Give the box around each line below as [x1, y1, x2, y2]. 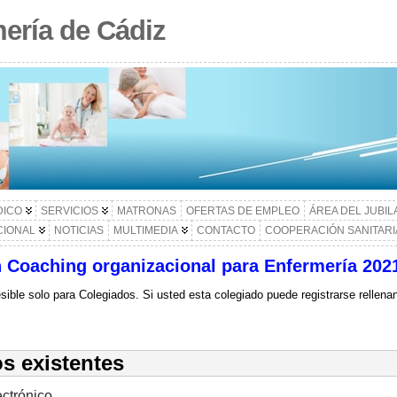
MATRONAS [116, 205, 176, 217]
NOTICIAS [53, 224, 104, 237]
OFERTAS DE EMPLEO [185, 205, 300, 217]
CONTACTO [196, 224, 255, 237]
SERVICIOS [40, 205, 98, 217]
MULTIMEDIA [113, 224, 178, 237]
